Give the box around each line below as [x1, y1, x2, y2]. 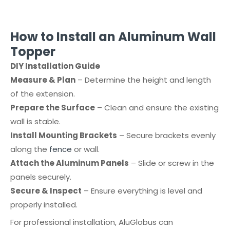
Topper [10, 43, 55, 60]
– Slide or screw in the [129, 158, 214, 168]
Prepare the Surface [10, 102, 95, 113]
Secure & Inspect [10, 185, 82, 196]
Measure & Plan [10, 74, 75, 85]
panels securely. [10, 171, 71, 182]
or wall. [72, 144, 100, 155]
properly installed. [10, 199, 78, 210]
